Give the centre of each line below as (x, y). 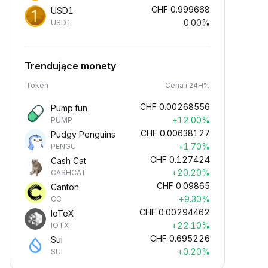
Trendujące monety (70, 66)
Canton (65, 187)
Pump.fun (69, 108)
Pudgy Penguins (83, 134)
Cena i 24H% (188, 85)
